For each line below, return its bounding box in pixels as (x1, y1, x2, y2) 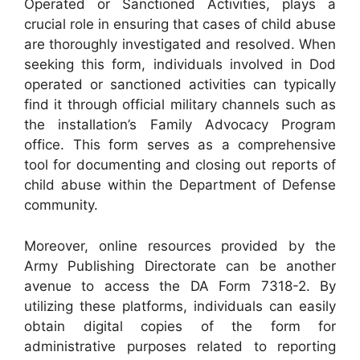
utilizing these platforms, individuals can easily (24, 297, 336, 314)
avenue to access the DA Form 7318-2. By (24, 277, 336, 294)
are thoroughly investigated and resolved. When (24, 36, 336, 52)
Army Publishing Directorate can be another (24, 257, 336, 274)
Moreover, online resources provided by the (24, 237, 336, 254)
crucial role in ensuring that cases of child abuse (24, 16, 336, 32)
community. (24, 197, 98, 213)
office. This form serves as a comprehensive (24, 137, 336, 153)
